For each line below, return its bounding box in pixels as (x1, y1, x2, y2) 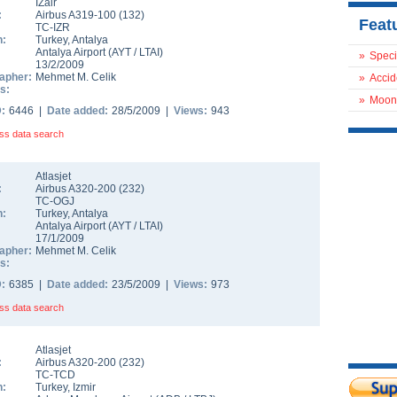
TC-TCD (35, 369, 75, 381)
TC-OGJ (35, 195, 74, 207)
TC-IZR (35, 21, 70, 34)
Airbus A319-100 (35, 9, 119, 21)
